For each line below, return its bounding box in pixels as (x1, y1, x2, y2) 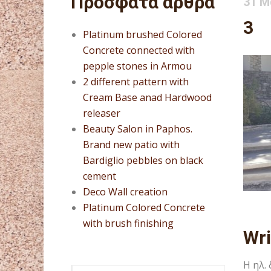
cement (83, 169, 116, 183)
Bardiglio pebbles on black (83, 154, 203, 167)
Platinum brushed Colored (83, 28, 202, 41)
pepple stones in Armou (83, 59, 192, 73)
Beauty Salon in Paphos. (83, 122, 192, 135)
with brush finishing (83, 217, 174, 230)
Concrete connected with (83, 44, 195, 57)
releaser (83, 106, 120, 120)
